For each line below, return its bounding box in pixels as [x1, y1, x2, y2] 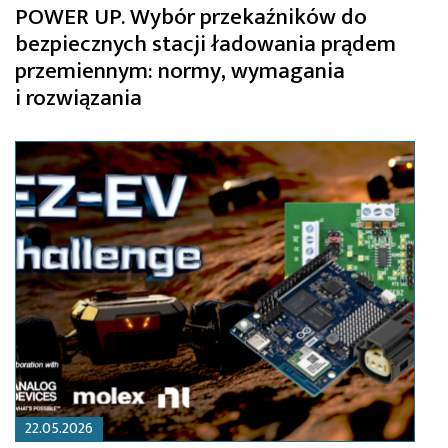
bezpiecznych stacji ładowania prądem [15, 25, 396, 64]
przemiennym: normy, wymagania [15, 52, 345, 91]
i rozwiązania [15, 79, 142, 118]
